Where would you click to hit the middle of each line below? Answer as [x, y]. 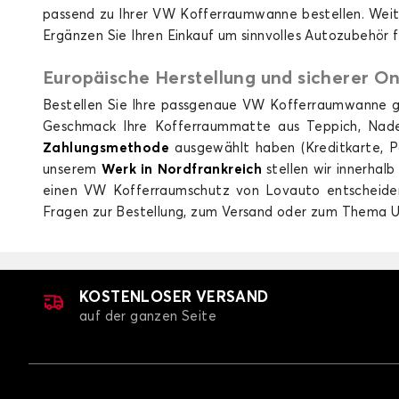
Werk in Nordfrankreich [182, 170]
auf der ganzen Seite [148, 317]
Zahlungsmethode [106, 148]
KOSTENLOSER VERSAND [174, 298]
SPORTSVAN [285, 183]
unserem [72, 170]
